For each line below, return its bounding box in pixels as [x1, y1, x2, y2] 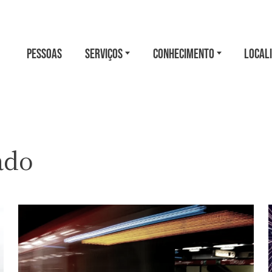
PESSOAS [27, 45, 63, 61]
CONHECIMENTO [152, 45, 214, 61]
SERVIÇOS [84, 45, 123, 61]
